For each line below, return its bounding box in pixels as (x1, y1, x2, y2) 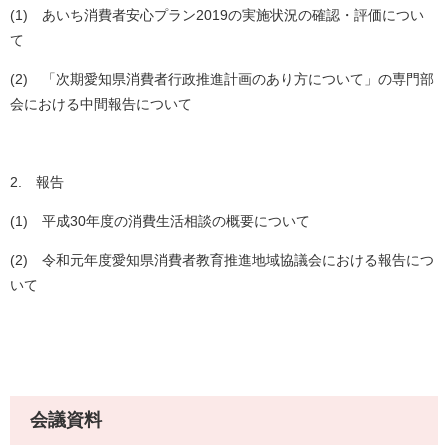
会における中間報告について (10, 96, 192, 113)
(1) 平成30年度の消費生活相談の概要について (10, 213, 310, 230)
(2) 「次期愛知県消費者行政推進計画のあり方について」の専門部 (10, 71, 434, 88)
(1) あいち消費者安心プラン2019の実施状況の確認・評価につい (10, 7, 424, 24)
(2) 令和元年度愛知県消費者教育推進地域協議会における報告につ (10, 252, 434, 269)
